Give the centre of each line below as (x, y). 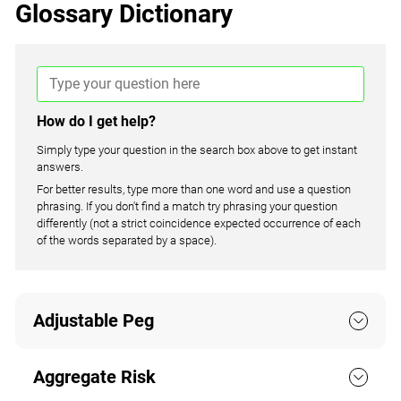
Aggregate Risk (94, 377)
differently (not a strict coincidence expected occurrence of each (199, 223)
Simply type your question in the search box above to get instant (197, 149)
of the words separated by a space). (127, 240)
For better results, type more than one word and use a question (194, 189)
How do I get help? (97, 121)
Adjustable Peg (93, 321)
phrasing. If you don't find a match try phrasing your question (188, 206)
